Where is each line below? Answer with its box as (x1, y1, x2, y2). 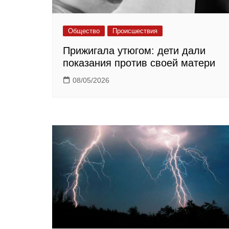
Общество (68, 27, 100, 35)
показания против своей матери (63, 57, 215, 68)
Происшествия (112, 27, 157, 35)
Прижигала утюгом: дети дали (63, 44, 205, 56)
